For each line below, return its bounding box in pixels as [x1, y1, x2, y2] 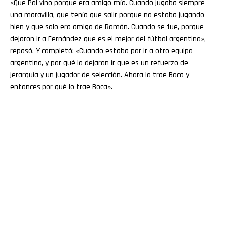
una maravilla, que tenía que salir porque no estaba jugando [10, 10, 204, 21]
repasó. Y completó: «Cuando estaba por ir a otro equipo [10, 46, 193, 57]
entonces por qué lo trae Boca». [10, 82, 113, 93]
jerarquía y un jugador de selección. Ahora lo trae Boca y [10, 70, 189, 81]
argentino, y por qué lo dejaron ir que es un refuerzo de [10, 58, 188, 69]
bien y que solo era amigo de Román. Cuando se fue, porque [10, 22, 204, 33]
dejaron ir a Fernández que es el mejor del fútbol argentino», [10, 34, 206, 45]
